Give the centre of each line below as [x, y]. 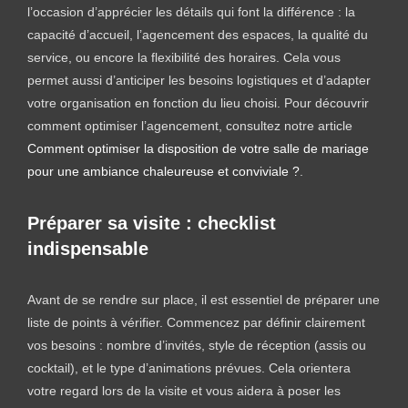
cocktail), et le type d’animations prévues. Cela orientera [189, 367]
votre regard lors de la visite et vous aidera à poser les [184, 390]
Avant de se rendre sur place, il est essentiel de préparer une [204, 299]
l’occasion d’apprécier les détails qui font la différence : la [191, 11]
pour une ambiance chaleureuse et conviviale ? [163, 171]
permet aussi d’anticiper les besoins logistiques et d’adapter [199, 80]
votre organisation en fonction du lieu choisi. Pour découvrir [198, 102]
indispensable [88, 248]
